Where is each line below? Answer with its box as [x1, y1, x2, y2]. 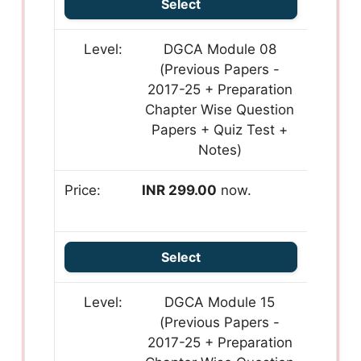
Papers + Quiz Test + [151, 122, 288, 139]
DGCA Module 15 [164, 294, 276, 311]
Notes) [197, 142, 242, 159]
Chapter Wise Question [145, 102, 295, 118]
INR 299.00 [142, 182, 218, 199]
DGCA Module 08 [163, 41, 276, 58]
